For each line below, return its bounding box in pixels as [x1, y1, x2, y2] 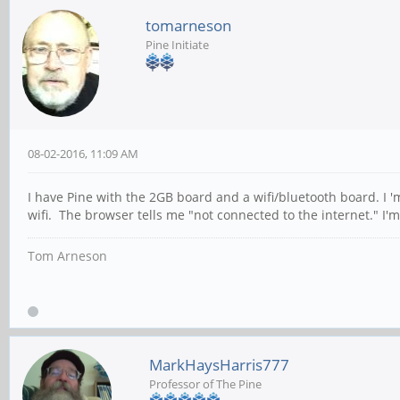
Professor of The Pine [149, 376, 262, 393]
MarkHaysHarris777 [149, 354, 289, 376]
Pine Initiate [146, 37, 209, 53]
